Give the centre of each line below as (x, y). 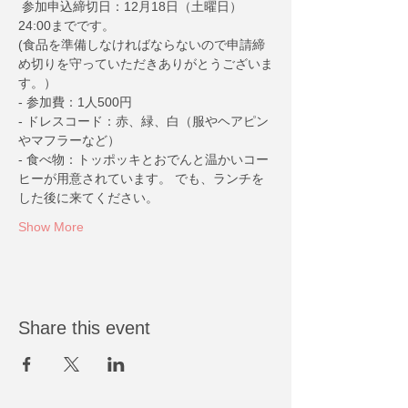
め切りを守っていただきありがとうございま (146, 63)
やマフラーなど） (69, 140)
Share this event (84, 327)
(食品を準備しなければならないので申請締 (142, 44)
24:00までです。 (66, 25)
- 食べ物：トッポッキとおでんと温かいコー (143, 159)
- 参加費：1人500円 (75, 102)
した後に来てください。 (88, 197)
